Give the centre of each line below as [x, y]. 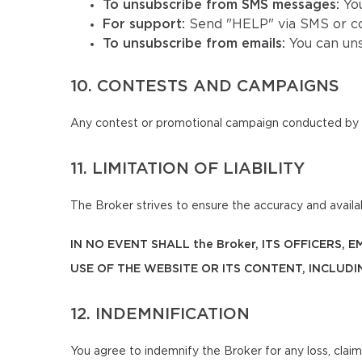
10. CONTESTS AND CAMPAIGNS [205, 86]
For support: [146, 24]
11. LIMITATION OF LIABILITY [187, 169]
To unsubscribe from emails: [196, 44]
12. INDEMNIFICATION [160, 314]
